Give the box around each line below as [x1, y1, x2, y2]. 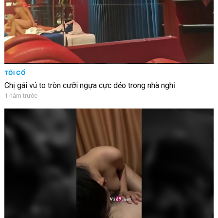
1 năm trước [4, 91, 37, 99]
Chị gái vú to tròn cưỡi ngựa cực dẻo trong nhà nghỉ [4, 80, 175, 90]
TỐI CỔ [4, 69, 26, 76]
